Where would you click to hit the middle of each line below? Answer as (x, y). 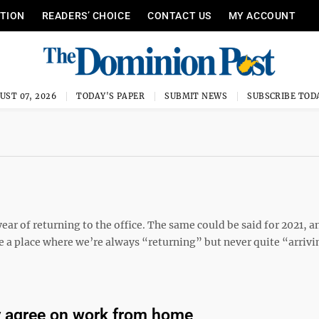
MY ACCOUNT (262, 16)
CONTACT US (179, 16)
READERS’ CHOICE (86, 16)
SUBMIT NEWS (196, 96)
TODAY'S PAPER (111, 96)
